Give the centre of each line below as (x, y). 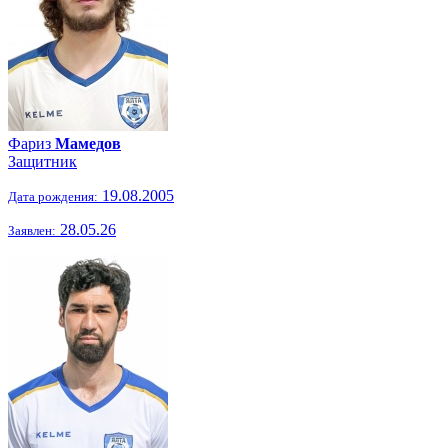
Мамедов (88, 143)
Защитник (42, 161)
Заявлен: (32, 230)
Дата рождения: (53, 196)
